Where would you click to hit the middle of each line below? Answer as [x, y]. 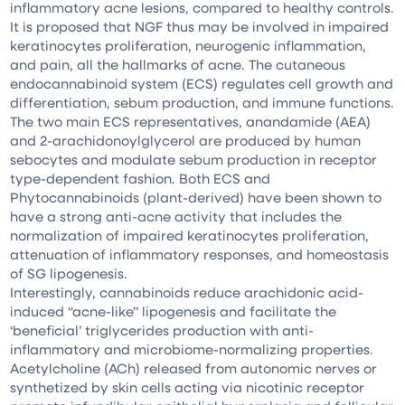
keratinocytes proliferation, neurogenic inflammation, [188, 45]
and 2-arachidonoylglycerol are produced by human [186, 140]
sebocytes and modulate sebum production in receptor [194, 159]
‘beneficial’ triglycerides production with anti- [162, 330]
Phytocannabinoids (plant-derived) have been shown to [196, 197]
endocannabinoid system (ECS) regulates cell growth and [202, 83]
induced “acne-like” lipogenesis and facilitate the [174, 311]
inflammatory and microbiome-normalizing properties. [192, 349]
